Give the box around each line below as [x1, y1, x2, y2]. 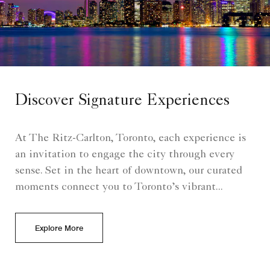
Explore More [35, 222, 83, 233]
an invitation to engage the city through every [15, 149, 234, 160]
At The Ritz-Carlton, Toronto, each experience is [15, 133, 246, 144]
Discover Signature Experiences [15, 93, 230, 110]
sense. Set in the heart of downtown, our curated [15, 165, 242, 177]
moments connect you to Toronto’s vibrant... [15, 181, 223, 193]
